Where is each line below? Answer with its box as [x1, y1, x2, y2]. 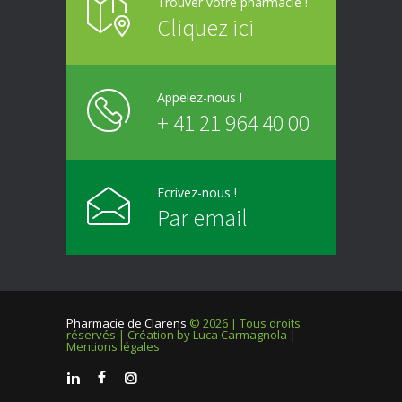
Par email [157, 203, 248, 233]
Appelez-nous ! [157, 89, 242, 107]
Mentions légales [66, 338, 160, 355]
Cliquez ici [157, 13, 254, 43]
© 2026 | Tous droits [187, 315, 301, 332]
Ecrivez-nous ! [157, 184, 237, 202]
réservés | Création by [66, 327, 193, 344]
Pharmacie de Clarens [66, 315, 187, 332]
